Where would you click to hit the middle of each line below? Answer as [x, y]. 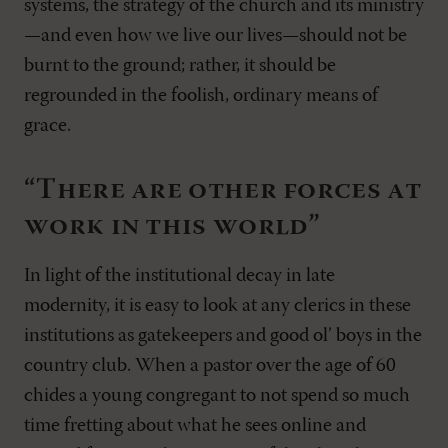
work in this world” [172, 227]
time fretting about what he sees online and [195, 426]
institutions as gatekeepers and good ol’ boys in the [223, 336]
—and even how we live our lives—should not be [215, 36]
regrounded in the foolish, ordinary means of [201, 96]
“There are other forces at [223, 191]
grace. [47, 126]
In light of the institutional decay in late [179, 276]
